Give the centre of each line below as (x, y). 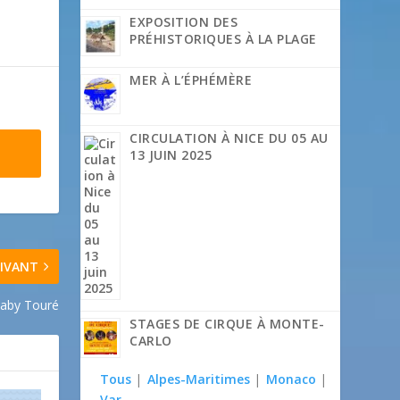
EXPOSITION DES (184, 22)
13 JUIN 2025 (171, 155)
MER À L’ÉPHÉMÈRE (191, 80)
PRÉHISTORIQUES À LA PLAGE (223, 39)
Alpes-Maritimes (199, 379)
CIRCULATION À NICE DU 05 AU (229, 138)
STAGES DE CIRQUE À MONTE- (227, 324)
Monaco (292, 379)
